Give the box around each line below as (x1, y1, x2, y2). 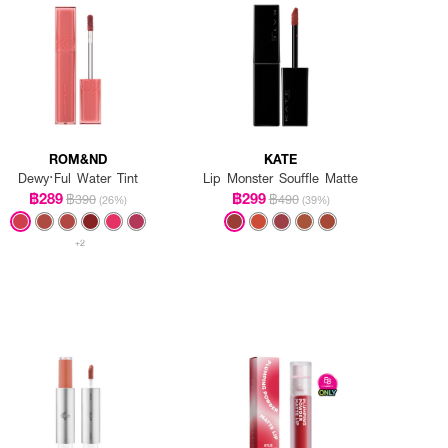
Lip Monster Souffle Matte (203, 169, 359, 188)
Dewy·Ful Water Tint (17, 169, 138, 188)
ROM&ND (48, 149, 107, 169)
